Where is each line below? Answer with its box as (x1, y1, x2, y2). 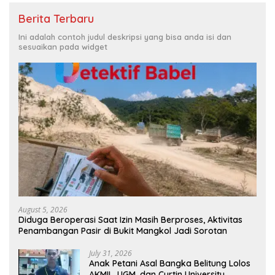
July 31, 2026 (89, 247, 132, 258)
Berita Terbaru (18, 11, 94, 26)
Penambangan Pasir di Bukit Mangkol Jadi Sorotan (18, 225, 227, 236)
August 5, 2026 (18, 204, 68, 215)
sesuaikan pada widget (18, 41, 107, 52)
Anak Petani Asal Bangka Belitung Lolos (89, 257, 250, 269)
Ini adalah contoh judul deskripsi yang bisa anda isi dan (18, 31, 231, 42)
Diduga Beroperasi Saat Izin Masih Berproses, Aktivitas (18, 214, 242, 225)
